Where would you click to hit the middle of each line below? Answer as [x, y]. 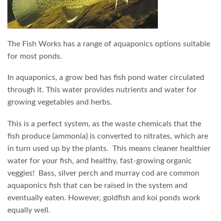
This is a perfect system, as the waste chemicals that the [104, 124]
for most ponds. [35, 56]
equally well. [29, 210]
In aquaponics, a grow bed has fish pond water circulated [106, 78]
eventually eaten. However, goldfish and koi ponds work [104, 198]
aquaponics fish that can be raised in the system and [97, 185]
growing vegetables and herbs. [60, 102]
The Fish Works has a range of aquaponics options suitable [109, 44]
